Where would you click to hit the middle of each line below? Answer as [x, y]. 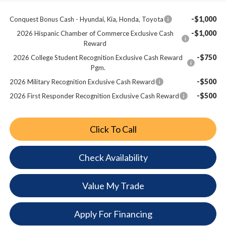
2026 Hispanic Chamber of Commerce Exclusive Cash [95, 33]
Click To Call [113, 129]
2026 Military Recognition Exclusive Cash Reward [82, 81]
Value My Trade [113, 185]
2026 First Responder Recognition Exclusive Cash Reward [94, 96]
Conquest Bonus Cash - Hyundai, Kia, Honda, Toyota [86, 19]
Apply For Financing [113, 214]
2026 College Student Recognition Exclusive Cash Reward [98, 57]
